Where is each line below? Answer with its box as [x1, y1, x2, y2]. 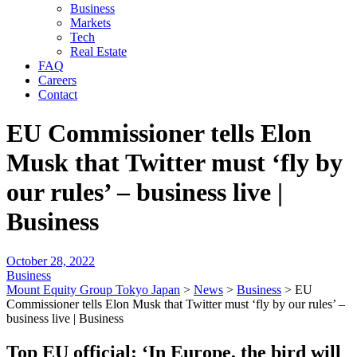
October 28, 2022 [6, 253, 95, 268]
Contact [38, 88, 77, 101]
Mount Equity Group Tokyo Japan [6, 282, 180, 296]
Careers [38, 73, 76, 87]
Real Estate [70, 45, 127, 58]
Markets [70, 16, 111, 29]
